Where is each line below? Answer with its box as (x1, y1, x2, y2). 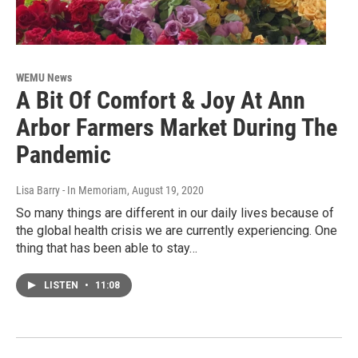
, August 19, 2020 (127, 184, 204, 197)
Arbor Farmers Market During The (16, 113, 337, 142)
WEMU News (16, 71, 72, 85)
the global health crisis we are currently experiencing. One (16, 223, 337, 239)
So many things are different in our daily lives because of (16, 205, 334, 221)
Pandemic (16, 141, 111, 169)
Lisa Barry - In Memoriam (16, 184, 127, 197)
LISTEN (44, 280, 81, 292)
